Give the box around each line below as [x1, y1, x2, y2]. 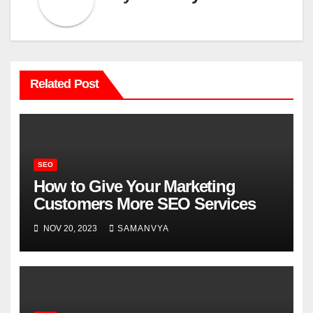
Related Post [29, 76, 99, 91]
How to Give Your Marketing [33, 177, 235, 196]
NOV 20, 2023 [41, 223, 99, 233]
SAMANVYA [117, 223, 169, 233]
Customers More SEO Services [33, 194, 256, 214]
